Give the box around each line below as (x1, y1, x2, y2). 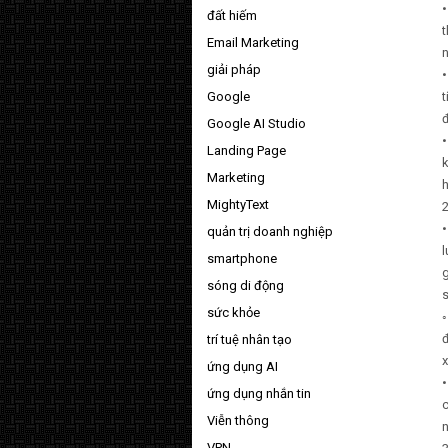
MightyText (207, 197, 269, 212)
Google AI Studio (207, 116, 306, 131)
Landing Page (207, 143, 286, 158)
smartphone (207, 251, 277, 266)
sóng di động (207, 278, 284, 293)
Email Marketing (207, 35, 299, 50)
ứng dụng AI (207, 359, 278, 374)
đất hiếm (207, 8, 257, 23)
